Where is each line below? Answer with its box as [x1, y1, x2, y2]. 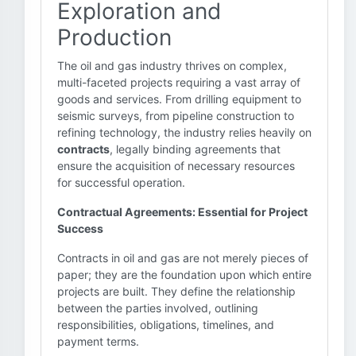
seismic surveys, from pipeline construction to [57, 109, 294, 122]
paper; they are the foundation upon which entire [57, 268, 311, 281]
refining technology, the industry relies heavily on [57, 126, 311, 139]
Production [57, 24, 172, 51]
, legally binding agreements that [110, 142, 281, 156]
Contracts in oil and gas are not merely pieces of [57, 251, 308, 265]
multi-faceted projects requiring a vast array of [57, 75, 300, 89]
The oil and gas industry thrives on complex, [57, 59, 287, 72]
